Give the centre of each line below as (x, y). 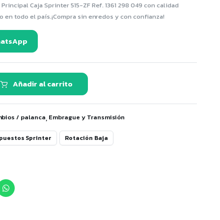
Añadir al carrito (43, 84)
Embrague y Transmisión (87, 117)
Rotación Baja (86, 138)
